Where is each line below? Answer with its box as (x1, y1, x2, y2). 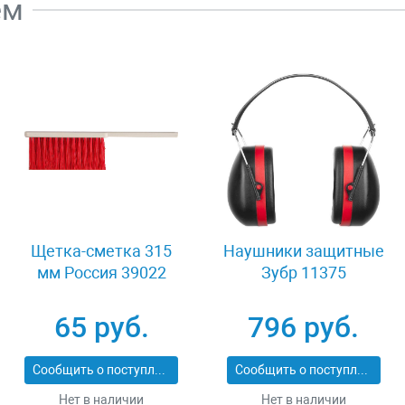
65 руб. (53, 309, 149, 344)
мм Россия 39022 (36, 262, 166, 282)
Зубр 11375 (260, 262, 346, 282)
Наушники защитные (222, 240, 384, 260)
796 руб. (248, 309, 360, 344)
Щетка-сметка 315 (31, 240, 173, 260)
